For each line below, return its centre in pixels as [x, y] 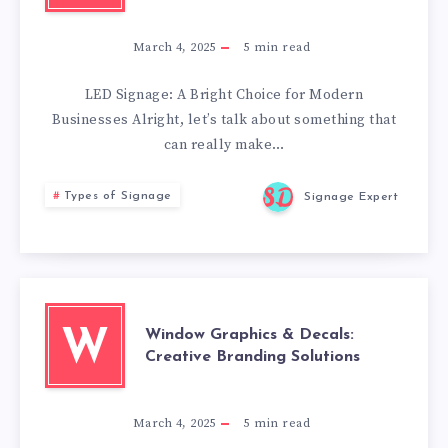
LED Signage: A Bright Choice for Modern [224, 95]
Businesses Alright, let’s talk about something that [224, 120]
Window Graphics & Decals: [249, 334]
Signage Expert [351, 197]
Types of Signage [117, 196]
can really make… [224, 145]
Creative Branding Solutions [252, 356]
